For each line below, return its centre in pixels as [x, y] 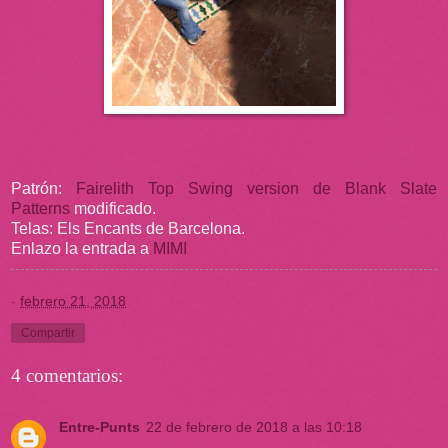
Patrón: [43, 188]
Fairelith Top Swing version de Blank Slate [256, 188]
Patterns [40, 208]
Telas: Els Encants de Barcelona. [128, 228]
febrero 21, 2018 [73, 300]
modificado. [113, 208]
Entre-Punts [99, 426]
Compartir [48, 332]
